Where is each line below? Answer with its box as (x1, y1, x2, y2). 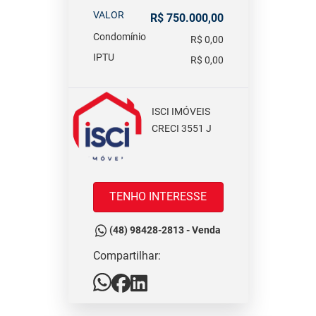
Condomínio (92, 30, 146, 43)
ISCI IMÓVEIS (152, 106, 211, 119)
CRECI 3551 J (152, 123, 212, 135)
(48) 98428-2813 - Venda (109, 224, 221, 236)
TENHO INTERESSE (109, 190, 207, 204)
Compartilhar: (92, 248, 161, 262)
